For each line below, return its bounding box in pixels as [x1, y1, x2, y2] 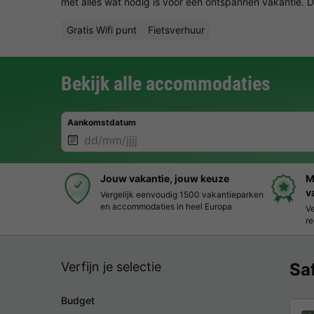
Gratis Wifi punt [67, 24, 137, 36]
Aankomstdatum [67, 117, 136, 128]
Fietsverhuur [148, 24, 205, 36]
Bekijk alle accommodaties [61, 72, 271, 96]
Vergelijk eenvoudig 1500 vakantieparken [100, 189, 264, 200]
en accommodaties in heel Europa [100, 200, 232, 212]
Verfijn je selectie [61, 259, 161, 274]
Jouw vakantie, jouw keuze [100, 172, 229, 184]
